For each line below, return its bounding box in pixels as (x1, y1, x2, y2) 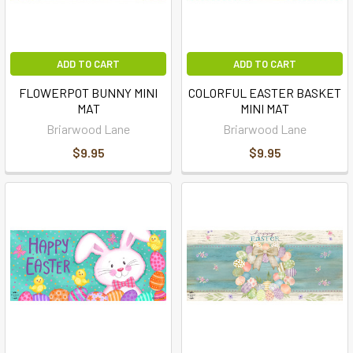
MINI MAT (240, 101, 289, 116)
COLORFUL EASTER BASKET (188, 85, 341, 100)
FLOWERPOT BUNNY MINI (19, 85, 158, 100)
